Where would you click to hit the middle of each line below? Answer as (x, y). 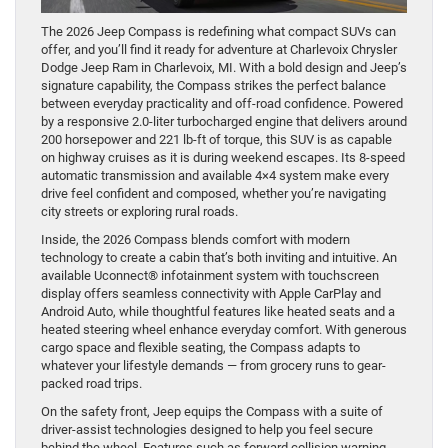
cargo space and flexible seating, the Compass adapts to (200, 348)
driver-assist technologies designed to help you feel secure (207, 430)
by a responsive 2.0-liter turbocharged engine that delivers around (224, 122)
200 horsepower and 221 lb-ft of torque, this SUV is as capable (216, 140)
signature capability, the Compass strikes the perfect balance (213, 86)
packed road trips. (91, 384)
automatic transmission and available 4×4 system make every (215, 176)
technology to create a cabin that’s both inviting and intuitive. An (219, 258)
